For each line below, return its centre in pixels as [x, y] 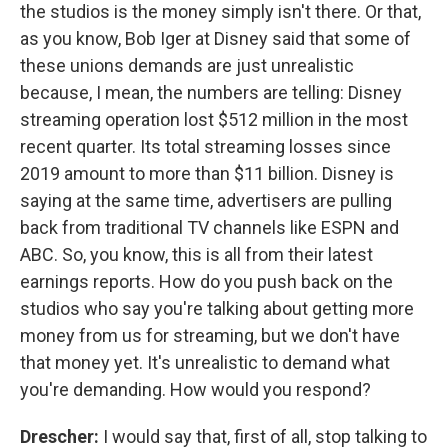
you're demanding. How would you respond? [195, 389]
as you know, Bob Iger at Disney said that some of [215, 38]
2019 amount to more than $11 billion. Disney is [207, 173]
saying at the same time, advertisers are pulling [206, 200]
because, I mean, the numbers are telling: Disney [211, 92]
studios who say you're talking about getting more [217, 308]
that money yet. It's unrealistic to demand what [205, 362]
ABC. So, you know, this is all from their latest [196, 254]
